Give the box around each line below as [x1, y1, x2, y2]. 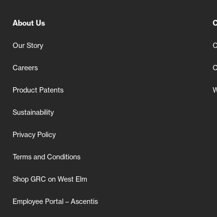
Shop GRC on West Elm [13, 175, 87, 184]
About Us [13, 18, 45, 28]
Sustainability [13, 108, 54, 117]
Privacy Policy [13, 130, 56, 139]
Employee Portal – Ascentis [13, 197, 98, 206]
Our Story [13, 41, 43, 50]
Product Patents [13, 86, 63, 95]
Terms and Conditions [13, 153, 80, 162]
